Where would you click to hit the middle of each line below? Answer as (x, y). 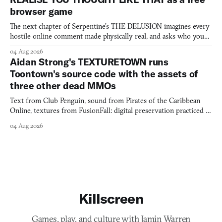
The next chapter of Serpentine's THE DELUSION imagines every (110, 27)
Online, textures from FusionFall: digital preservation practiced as (111, 111)
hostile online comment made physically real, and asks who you (107, 36)
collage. (21, 121)
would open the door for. (49, 46)
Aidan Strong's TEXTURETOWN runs (89, 62)
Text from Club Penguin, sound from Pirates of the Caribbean (105, 101)
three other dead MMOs (63, 86)
